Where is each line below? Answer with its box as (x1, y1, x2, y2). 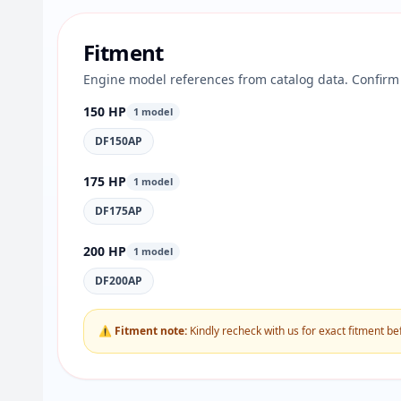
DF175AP (95, 203, 142, 218)
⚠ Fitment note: (98, 323, 187, 338)
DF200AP (95, 273, 142, 288)
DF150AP (95, 133, 142, 149)
